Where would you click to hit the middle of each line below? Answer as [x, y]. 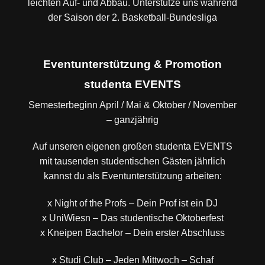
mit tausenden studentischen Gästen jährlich [132, 161]
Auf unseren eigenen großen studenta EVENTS [132, 147]
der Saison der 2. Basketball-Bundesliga [132, 17]
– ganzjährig [132, 119]
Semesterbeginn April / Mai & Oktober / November [132, 105]
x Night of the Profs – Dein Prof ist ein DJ [132, 203]
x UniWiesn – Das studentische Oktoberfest [132, 218]
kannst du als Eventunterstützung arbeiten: [132, 176]
